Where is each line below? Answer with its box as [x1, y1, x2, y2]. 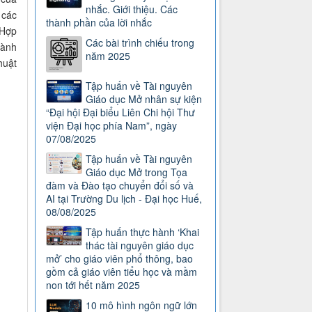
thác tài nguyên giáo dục [86, 238, 194, 253]
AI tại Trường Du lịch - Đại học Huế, [46, 192, 203, 206]
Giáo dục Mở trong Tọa [86, 165, 188, 180]
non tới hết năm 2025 [46, 278, 141, 292]
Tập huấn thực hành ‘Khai [86, 225, 200, 240]
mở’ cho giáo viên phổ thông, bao [46, 251, 194, 266]
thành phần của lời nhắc [46, 15, 153, 30]
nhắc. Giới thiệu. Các [86, 2, 178, 17]
